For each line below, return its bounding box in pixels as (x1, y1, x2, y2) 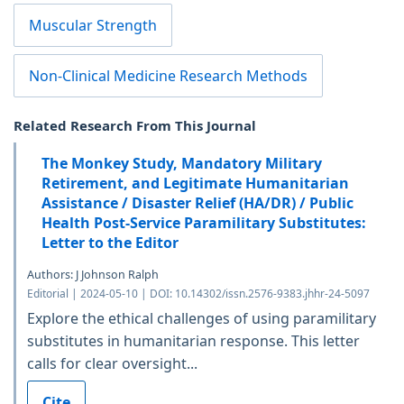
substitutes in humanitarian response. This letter (27, 330, 360, 351)
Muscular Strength (29, 14, 157, 35)
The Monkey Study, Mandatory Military (41, 152, 322, 173)
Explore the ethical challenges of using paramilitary (27, 308, 376, 328)
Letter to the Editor (41, 232, 179, 252)
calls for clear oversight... (27, 353, 197, 373)
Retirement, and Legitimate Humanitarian (41, 172, 349, 193)
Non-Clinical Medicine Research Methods (29, 65, 308, 86)
